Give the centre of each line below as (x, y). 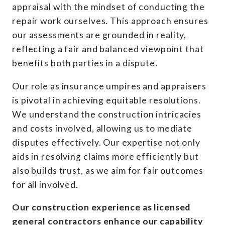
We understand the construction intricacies (107, 114)
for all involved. (45, 184)
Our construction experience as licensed (101, 207)
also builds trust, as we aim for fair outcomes (108, 170)
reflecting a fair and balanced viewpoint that (108, 49)
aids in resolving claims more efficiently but (105, 156)
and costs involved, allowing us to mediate (102, 128)
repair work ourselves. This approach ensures (110, 21)
